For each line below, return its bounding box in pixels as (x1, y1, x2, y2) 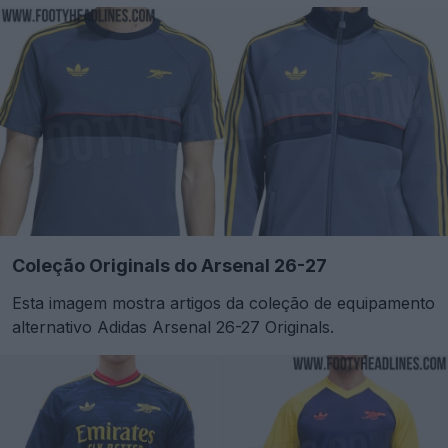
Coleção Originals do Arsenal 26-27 (12, 255, 327, 277)
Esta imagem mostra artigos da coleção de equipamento (12, 293, 435, 314)
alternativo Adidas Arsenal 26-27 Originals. (12, 317, 334, 338)
